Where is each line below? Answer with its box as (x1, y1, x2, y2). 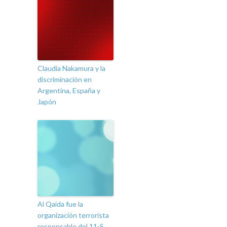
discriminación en (37, 75, 92, 84)
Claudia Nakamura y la (37, 64, 105, 73)
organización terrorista (37, 211, 109, 220)
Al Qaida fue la (37, 200, 83, 209)
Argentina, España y (37, 86, 100, 95)
